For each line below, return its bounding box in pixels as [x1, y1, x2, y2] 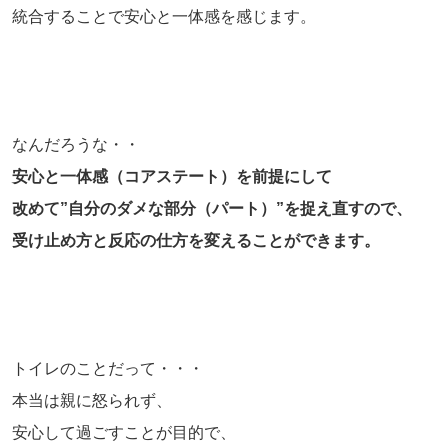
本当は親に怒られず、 [12, 392, 172, 410]
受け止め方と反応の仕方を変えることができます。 [12, 232, 380, 250]
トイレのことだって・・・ [12, 360, 204, 378]
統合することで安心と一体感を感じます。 [12, 8, 316, 26]
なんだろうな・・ [12, 136, 140, 154]
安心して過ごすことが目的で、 [12, 424, 236, 442]
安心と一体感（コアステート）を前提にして [12, 168, 332, 186]
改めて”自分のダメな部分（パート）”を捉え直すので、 [12, 200, 412, 218]
